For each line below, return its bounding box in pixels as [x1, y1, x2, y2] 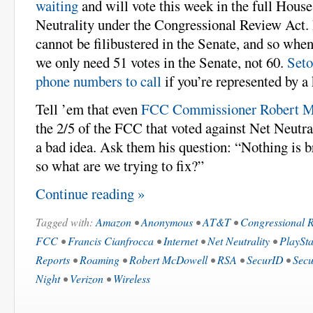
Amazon [96, 214, 131, 229]
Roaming [80, 252, 119, 267]
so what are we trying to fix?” [36, 155, 204, 175]
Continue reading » [36, 183, 145, 203]
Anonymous [141, 214, 193, 229]
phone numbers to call [36, 71, 161, 91]
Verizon [70, 270, 103, 286]
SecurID [247, 252, 283, 267]
